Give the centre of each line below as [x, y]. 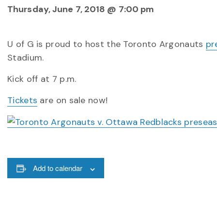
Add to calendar [57, 168]
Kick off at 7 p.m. [42, 79]
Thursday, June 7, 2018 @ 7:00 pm [81, 9]
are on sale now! [73, 100]
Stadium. [26, 58]
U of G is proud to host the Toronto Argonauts [107, 44]
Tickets [23, 100]
